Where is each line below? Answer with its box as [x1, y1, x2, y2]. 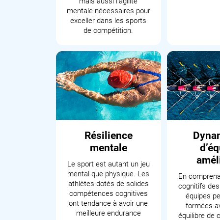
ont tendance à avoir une [69, 199, 148, 208]
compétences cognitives [69, 189, 148, 198]
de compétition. [83, 26, 134, 35]
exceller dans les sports [70, 16, 147, 25]
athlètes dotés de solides [68, 179, 149, 188]
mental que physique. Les [67, 169, 150, 178]
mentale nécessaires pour [66, 6, 150, 15]
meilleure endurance [76, 209, 141, 218]
